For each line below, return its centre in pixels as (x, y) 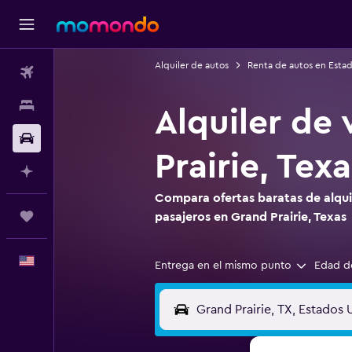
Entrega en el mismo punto (223, 266)
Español (73, 261)
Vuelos (70, 72)
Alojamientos (86, 105)
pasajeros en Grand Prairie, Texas (250, 217)
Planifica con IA (92, 171)
